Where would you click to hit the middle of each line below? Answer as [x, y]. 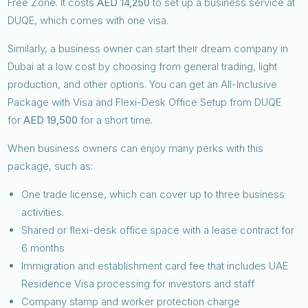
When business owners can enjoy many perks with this [136, 148]
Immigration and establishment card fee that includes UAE [155, 265]
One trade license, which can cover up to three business [153, 194]
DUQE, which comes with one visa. [88, 20]
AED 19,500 [51, 120]
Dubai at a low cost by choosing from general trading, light [143, 66]
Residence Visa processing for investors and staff [138, 283]
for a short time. [115, 120]
